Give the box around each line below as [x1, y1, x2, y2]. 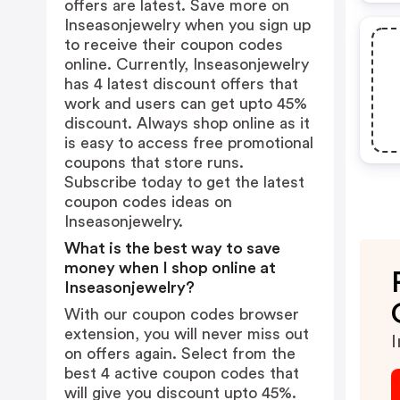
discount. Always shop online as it [64, 115, 310, 131]
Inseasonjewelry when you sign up [64, 17, 311, 33]
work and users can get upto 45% [64, 96, 307, 112]
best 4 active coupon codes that [64, 365, 299, 381]
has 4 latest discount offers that [64, 76, 298, 92]
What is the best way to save [64, 240, 280, 256]
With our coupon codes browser [64, 306, 299, 322]
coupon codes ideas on [64, 194, 232, 210]
